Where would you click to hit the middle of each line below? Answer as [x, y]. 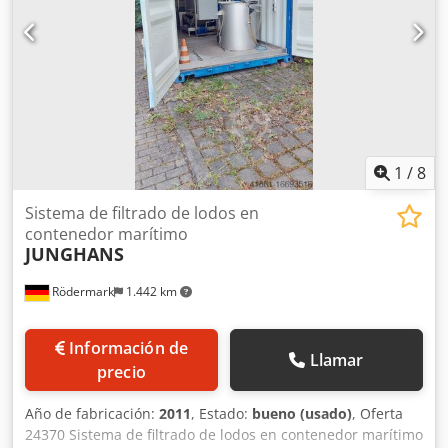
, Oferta [377, 414]
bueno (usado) [302, 414]
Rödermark [81, 292]
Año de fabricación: [92, 414]
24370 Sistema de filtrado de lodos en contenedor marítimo [224, 435]
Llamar [336, 360]
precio [121, 372]
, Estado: [221, 414]
